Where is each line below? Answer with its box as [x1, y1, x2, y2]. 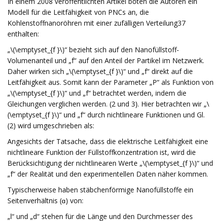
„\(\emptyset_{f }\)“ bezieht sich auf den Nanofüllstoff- [7, 45, 179, 54]
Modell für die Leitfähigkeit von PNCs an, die [7, 7, 149, 17]
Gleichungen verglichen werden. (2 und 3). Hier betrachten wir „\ [7, 99, 209, 109]
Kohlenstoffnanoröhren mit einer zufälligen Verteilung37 [7, 18, 185, 28]
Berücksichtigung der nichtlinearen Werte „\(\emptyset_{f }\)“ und [7, 158, 213, 168]
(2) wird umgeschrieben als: [7, 121, 94, 130]
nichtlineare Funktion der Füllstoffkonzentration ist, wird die [7, 147, 196, 157]
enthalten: [7, 29, 39, 38]
